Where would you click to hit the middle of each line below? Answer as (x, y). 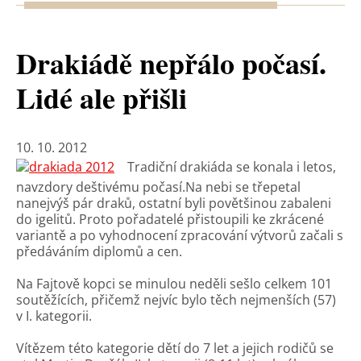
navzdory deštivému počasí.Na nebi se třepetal (158, 187)
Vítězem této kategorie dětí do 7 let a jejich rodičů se (175, 348)
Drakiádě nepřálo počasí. (171, 63)
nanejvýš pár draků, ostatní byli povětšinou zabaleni (174, 203)
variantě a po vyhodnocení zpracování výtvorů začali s (180, 235)
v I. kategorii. (54, 316)
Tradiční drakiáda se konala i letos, (232, 167)
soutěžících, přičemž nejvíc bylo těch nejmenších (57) (176, 300)
